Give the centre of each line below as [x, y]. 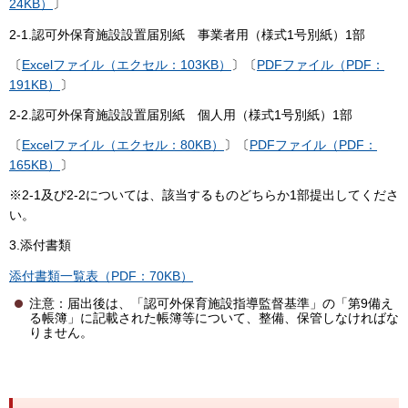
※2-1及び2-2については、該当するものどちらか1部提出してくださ [204, 195]
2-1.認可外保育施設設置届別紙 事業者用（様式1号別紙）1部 [187, 34]
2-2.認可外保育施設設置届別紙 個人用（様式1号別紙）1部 [181, 114]
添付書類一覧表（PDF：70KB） [101, 275]
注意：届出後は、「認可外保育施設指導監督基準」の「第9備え [211, 303]
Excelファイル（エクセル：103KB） [127, 64]
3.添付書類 [40, 245]
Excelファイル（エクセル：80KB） [123, 145]
